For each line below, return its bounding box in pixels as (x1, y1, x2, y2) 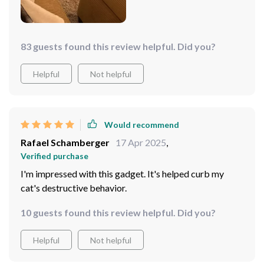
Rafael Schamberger (21, 136, 110, 148)
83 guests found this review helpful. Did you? (21, 40, 216, 52)
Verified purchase (21, 150, 88, 161)
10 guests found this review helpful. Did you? (21, 206, 216, 218)
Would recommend (104, 120, 179, 130)
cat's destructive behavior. (21, 181, 127, 193)
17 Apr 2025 (115, 136, 166, 148)
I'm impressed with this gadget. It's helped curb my (21, 167, 224, 179)
